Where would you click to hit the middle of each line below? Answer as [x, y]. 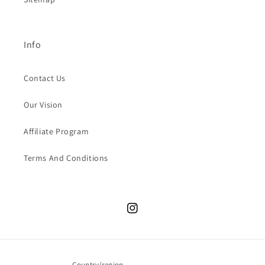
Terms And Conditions [66, 158]
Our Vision [43, 105]
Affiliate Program [56, 132]
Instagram [146, 214]
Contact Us [45, 78]
